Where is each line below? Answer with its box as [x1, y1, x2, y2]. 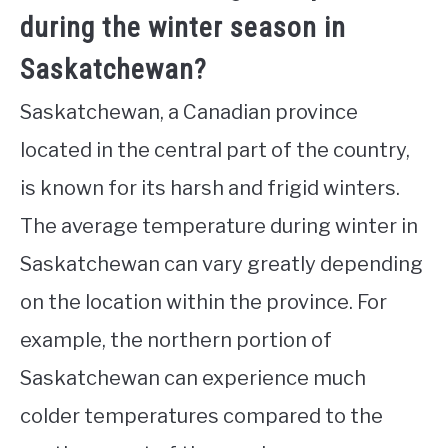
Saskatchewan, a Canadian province [20, 100, 358, 125]
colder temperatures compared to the [20, 404, 383, 429]
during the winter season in [20, 11, 346, 45]
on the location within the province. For [20, 290, 387, 315]
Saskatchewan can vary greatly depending [20, 252, 423, 277]
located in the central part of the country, [20, 138, 410, 163]
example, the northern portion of [20, 328, 332, 353]
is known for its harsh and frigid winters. [20, 176, 400, 201]
